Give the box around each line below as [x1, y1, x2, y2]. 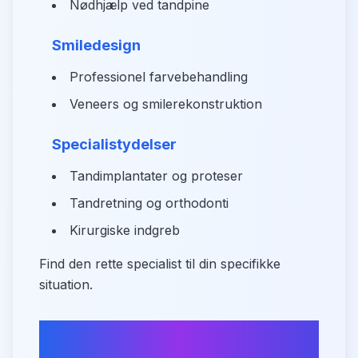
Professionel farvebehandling [70, 69, 248, 85]
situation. [39, 276, 93, 292]
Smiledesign [52, 37, 141, 54]
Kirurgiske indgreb [70, 222, 180, 238]
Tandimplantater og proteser [70, 168, 243, 184]
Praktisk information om [39, 321, 262, 344]
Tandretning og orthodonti [70, 195, 229, 211]
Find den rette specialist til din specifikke [39, 256, 280, 272]
